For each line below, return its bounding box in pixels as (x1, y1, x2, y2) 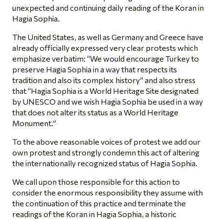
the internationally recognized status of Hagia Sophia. (12, 158, 197, 168)
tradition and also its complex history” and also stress (12, 75, 196, 85)
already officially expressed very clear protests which (12, 43, 198, 52)
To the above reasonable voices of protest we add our (12, 136, 200, 146)
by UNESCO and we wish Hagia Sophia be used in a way (12, 96, 203, 106)
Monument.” (12, 118, 56, 128)
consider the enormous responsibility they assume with (12, 187, 203, 197)
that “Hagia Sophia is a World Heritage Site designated (12, 86, 198, 95)
